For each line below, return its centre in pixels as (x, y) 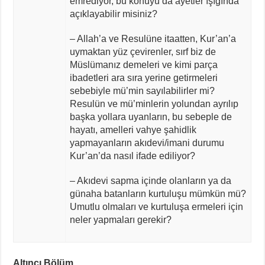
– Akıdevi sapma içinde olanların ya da (150, 180)
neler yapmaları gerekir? (120, 219)
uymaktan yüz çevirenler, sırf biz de (143, 51)
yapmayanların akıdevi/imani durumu (147, 143)
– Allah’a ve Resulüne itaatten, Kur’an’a (153, 38)
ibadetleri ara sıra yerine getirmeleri (143, 77)
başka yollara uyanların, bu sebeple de (151, 117)
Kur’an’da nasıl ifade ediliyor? (132, 156)
